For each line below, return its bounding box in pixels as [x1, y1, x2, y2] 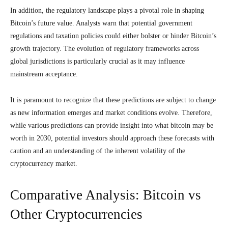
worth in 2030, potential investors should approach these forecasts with [10, 134, 214, 142]
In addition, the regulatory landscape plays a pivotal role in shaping [10, 7, 204, 14]
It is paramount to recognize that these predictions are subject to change [10, 96, 216, 104]
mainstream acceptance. [10, 70, 78, 78]
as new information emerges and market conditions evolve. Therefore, [10, 109, 212, 117]
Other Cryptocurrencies [10, 207, 142, 222]
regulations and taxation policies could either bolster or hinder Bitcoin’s [10, 32, 216, 40]
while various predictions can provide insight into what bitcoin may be [10, 122, 213, 129]
